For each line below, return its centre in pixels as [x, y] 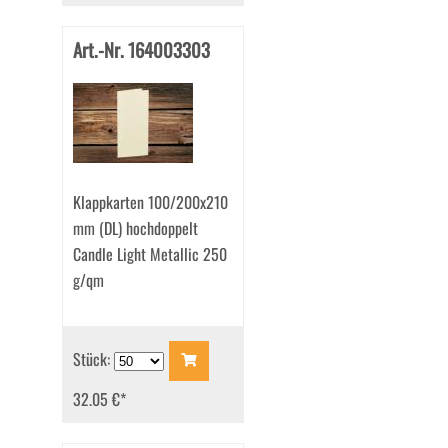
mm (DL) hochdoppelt [135, 228]
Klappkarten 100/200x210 [150, 202]
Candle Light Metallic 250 [149, 254]
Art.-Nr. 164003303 [141, 50]
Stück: [93, 358]
